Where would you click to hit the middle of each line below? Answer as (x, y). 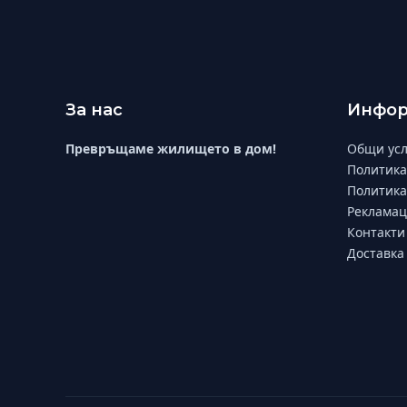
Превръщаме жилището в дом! (171, 149)
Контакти (376, 233)
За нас (94, 110)
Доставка (376, 253)
